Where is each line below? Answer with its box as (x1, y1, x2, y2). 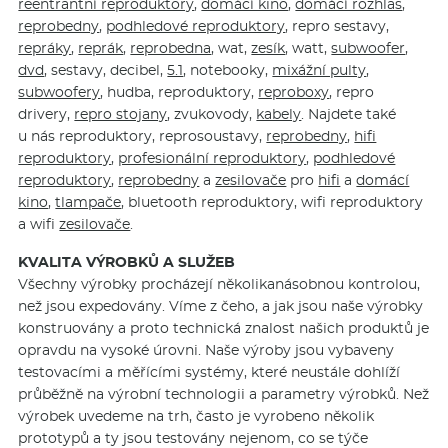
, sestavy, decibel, (44, 61, 168, 80)
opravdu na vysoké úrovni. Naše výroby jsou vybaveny (18, 341, 395, 360)
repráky (18, 39, 72, 58)
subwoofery (18, 83, 101, 102)
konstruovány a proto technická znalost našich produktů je (18, 319, 430, 338)
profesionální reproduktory (118, 149, 307, 168)
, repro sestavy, (285, 17, 390, 36)
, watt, (285, 39, 332, 58)
